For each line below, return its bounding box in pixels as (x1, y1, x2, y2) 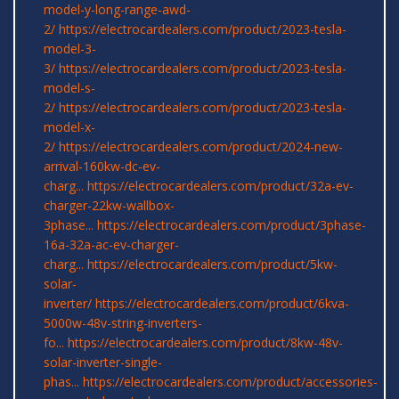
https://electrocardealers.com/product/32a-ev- (87, 177, 354, 195)
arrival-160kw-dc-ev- (44, 158, 160, 175)
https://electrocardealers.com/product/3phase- (97, 216, 366, 234)
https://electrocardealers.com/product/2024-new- (59, 138, 343, 156)
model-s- (44, 79, 95, 97)
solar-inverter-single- (44, 354, 162, 371)
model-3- (44, 40, 96, 58)
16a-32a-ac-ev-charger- (44, 236, 179, 254)
